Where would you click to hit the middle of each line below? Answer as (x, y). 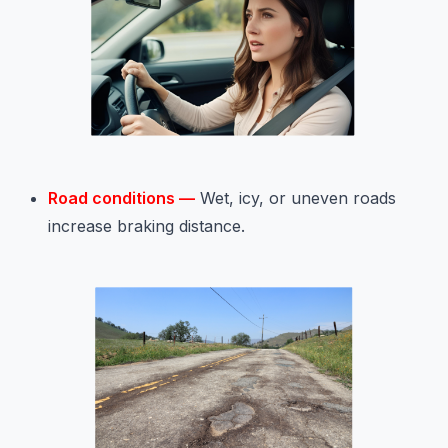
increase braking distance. (146, 226)
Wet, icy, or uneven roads (295, 198)
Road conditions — (121, 198)
